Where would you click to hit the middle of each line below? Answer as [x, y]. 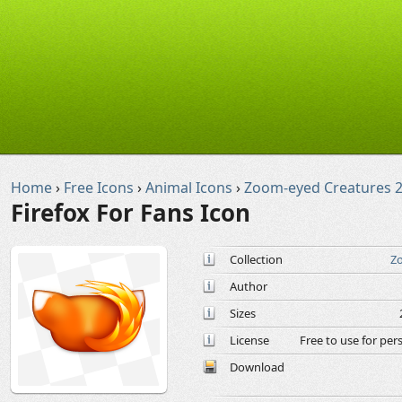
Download [257, 367]
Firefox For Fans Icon [131, 213]
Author [249, 286]
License [249, 340]
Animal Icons [189, 188]
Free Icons [99, 188]
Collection [256, 259]
